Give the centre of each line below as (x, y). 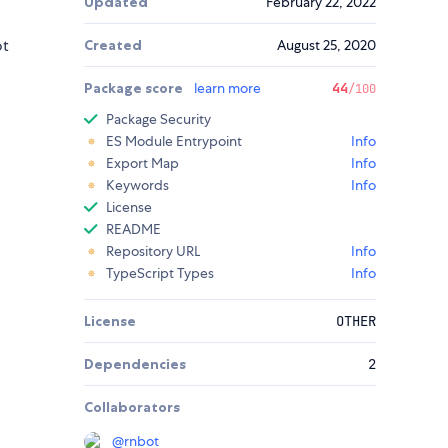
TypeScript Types (160, 273)
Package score (135, 88)
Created (113, 45)
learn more (227, 88)
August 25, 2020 (326, 45)
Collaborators (132, 407)
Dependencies (135, 364)
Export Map (142, 163)
